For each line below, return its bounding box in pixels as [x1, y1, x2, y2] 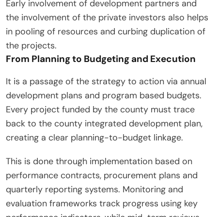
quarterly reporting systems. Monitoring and [6, 184, 183, 196]
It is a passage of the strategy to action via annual [6, 76, 206, 88]
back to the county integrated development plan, [6, 118, 202, 130]
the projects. [6, 40, 57, 52]
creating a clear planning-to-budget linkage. [6, 132, 183, 144]
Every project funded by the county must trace [6, 104, 195, 116]
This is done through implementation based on [6, 155, 192, 168]
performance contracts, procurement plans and [6, 170, 198, 182]
